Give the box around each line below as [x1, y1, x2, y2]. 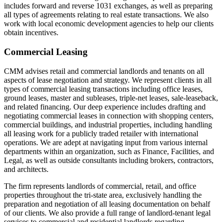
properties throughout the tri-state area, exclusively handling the [4, 190, 202, 199]
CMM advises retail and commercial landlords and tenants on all [4, 66, 204, 75]
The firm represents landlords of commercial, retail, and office [4, 181, 196, 190]
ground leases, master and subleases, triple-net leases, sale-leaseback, [4, 93, 218, 102]
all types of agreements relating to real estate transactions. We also [4, 10, 209, 19]
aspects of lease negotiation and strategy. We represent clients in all [4, 75, 212, 84]
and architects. [4, 165, 49, 173]
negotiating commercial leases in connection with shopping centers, [4, 111, 214, 120]
